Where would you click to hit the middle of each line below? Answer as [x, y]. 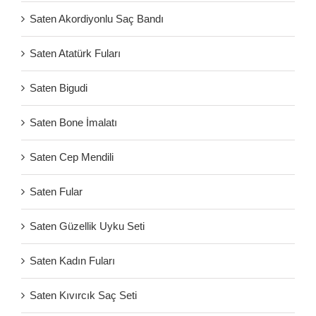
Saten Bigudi [59, 87]
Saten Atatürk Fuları [75, 53]
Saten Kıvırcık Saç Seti [83, 295]
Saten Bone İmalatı [73, 122]
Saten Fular [56, 191]
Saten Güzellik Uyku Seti [87, 226]
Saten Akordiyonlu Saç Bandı [97, 18]
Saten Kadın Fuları [72, 260]
